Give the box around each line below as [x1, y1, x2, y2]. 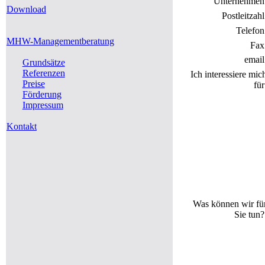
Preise [22, 79, 45, 89]
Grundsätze [22, 57, 65, 67]
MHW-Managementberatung [7, 36, 114, 46]
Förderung [22, 89, 62, 99]
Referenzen [22, 68, 65, 78]
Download [7, 4, 46, 14]
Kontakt [7, 121, 37, 131]
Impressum [22, 100, 63, 110]
